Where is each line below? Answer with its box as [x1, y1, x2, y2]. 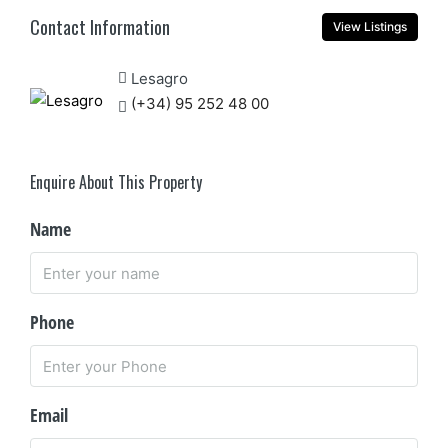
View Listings [333, 19, 407, 34]
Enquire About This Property [30, 170, 202, 194]
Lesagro [131, 69, 188, 88]
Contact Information [30, 13, 170, 40]
